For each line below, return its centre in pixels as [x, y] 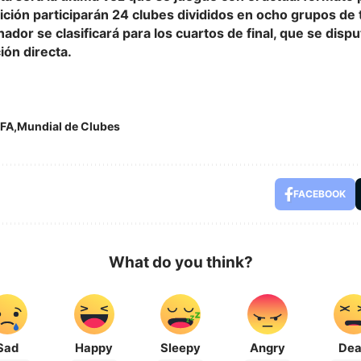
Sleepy [180, 348]
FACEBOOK [320, 193]
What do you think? [180, 262]
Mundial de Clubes [68, 126]
